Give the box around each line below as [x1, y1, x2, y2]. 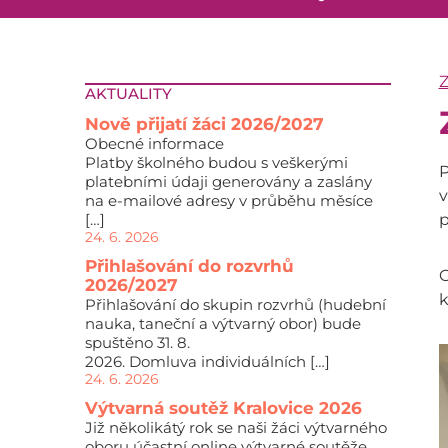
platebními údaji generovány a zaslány [84, 172, 372, 191]
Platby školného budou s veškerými [84, 153, 348, 172]
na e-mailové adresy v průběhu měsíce [84, 191, 373, 210]
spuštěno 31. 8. [84, 333, 190, 352]
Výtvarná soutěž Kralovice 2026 [84, 398, 362, 418]
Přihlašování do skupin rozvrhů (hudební [84, 295, 386, 314]
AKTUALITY [84, 84, 172, 103]
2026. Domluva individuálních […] [84, 352, 330, 371]
